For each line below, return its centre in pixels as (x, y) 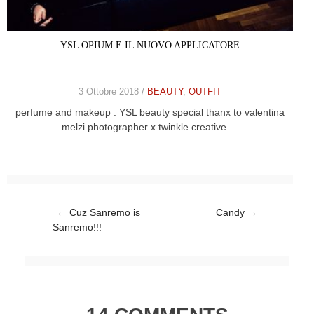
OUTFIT (205, 92)
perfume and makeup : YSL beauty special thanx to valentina (150, 112)
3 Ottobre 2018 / (113, 92)
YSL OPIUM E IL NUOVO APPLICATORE (150, 46)
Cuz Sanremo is (103, 212)
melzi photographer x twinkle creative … (150, 127)
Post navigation (59, 212)
